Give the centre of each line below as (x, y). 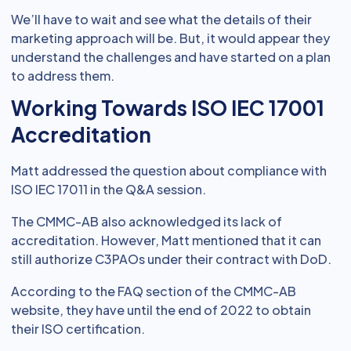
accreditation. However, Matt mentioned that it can (166, 240)
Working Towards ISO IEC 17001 (168, 108)
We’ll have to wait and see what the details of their (161, 19)
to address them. (63, 76)
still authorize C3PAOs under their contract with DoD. (171, 259)
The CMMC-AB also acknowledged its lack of (147, 221)
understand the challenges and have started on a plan (171, 57)
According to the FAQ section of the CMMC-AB (154, 291)
